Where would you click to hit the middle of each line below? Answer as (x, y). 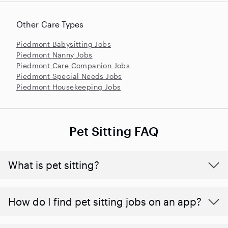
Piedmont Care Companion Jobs (73, 65)
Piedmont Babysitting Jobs (64, 44)
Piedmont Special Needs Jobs (69, 76)
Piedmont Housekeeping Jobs (69, 87)
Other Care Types (50, 24)
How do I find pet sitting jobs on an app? (105, 201)
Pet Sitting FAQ (114, 131)
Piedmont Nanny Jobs (54, 54)
